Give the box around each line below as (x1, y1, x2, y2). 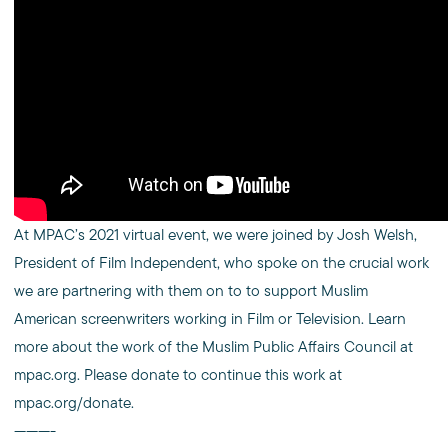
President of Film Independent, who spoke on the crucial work (14, 251, 429, 274)
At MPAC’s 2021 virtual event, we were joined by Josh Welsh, (14, 223, 417, 246)
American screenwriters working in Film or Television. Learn (14, 307, 406, 330)
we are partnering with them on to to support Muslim (14, 279, 368, 302)
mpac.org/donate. (14, 391, 134, 414)
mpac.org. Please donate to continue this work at (14, 363, 342, 386)
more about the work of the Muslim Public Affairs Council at (14, 335, 413, 358)
